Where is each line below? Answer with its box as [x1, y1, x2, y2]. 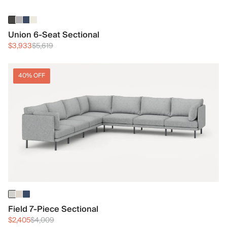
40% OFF [18, 70, 45, 81]
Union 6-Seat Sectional [8, 27, 99, 42]
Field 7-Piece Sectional [8, 202, 98, 217]
